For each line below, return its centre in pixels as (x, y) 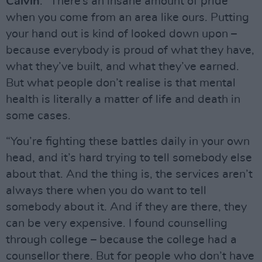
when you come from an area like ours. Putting (127, 18)
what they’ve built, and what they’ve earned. (123, 67)
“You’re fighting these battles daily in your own (128, 142)
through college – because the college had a (121, 240)
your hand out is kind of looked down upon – (121, 34)
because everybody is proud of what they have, (130, 50)
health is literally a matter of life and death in (123, 99)
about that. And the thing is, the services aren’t (129, 174)
